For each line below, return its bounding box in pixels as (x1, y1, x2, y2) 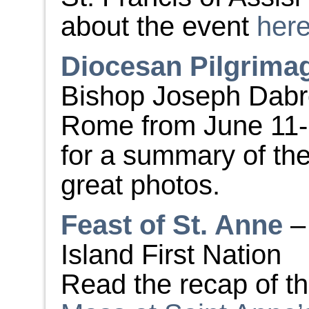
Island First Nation (61, 239, 281, 270)
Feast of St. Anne (61, 210, 283, 240)
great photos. (61, 170, 220, 200)
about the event (61, 11, 257, 41)
